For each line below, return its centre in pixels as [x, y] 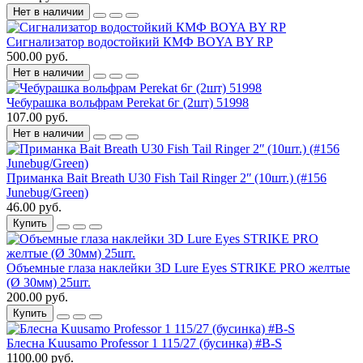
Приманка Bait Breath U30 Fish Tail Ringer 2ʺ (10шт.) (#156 [167, 178]
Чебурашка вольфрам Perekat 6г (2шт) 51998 [128, 103]
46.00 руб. [34, 207]
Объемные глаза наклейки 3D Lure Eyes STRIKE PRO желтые [178, 268]
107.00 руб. [37, 117]
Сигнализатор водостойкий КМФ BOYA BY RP [140, 42]
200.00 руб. [37, 297]
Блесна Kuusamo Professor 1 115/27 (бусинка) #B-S [144, 344]
